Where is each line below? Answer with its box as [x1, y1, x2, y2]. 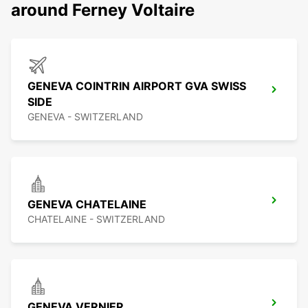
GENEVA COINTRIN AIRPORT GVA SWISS [27, 79, 246, 93]
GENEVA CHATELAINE [27, 197, 146, 212]
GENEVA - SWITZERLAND [27, 111, 143, 123]
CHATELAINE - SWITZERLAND [27, 213, 165, 225]
